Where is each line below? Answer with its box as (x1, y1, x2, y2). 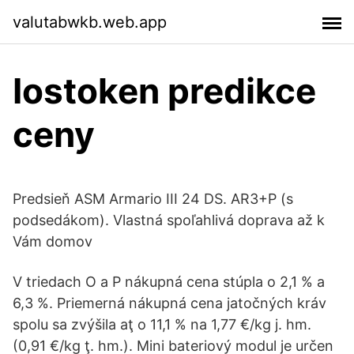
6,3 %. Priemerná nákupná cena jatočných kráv (13, 295, 326, 311)
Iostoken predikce (13, 70, 316, 112)
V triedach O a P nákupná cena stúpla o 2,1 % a (13, 273, 325, 290)
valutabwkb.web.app (13, 12, 167, 32)
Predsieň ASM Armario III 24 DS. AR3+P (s (13, 190, 293, 207)
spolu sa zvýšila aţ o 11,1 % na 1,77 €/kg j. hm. (13, 316, 311, 333)
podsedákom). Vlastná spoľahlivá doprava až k (13, 212, 325, 228)
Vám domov (13, 233, 92, 250)
